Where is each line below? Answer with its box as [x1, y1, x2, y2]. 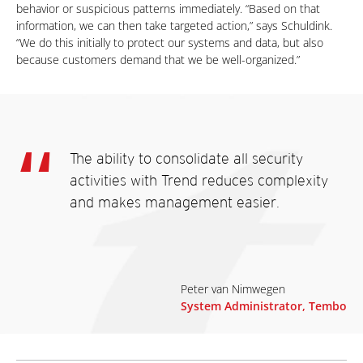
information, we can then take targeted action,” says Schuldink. [16, 18, 332, 33]
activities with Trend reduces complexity [70, 171, 328, 190]
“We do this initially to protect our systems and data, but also [16, 35, 323, 50]
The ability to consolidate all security [70, 149, 303, 168]
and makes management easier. [70, 193, 280, 211]
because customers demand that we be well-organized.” [16, 52, 300, 67]
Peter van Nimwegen [181, 281, 285, 297]
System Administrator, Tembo [181, 298, 347, 314]
